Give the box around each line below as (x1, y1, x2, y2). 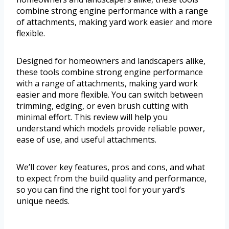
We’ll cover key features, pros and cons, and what (16, 162, 205, 173)
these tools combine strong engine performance (16, 66, 203, 78)
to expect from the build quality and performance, (16, 173, 207, 185)
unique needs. (16, 195, 70, 207)
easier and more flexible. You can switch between (16, 89, 203, 101)
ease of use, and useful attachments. (16, 134, 156, 146)
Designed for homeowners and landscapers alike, (16, 55, 205, 67)
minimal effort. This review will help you (16, 111, 168, 123)
